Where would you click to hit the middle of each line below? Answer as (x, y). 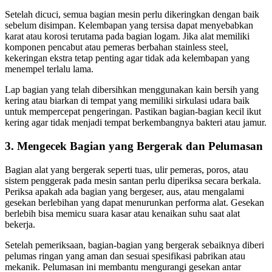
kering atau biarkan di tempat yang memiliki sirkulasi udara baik (127, 101)
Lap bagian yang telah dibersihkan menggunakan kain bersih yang (132, 90)
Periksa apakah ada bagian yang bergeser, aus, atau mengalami (124, 191)
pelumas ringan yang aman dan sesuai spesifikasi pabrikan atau (125, 256)
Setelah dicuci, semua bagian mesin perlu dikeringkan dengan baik (132, 15)
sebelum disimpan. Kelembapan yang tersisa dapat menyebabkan (129, 25)
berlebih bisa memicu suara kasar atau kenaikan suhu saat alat (122, 213)
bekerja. (20, 224)
